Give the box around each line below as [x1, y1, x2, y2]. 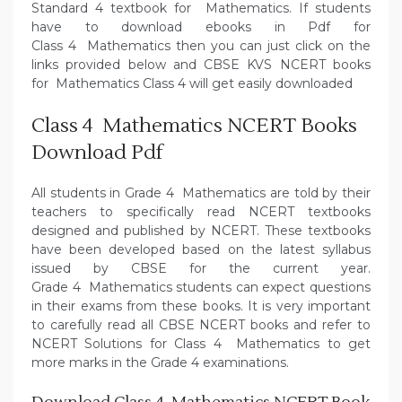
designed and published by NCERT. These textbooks [31, 223, 371, 240]
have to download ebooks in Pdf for [31, 19, 371, 36]
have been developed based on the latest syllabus [31, 241, 371, 258]
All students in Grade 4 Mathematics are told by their [31, 185, 371, 202]
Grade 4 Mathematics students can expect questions [31, 279, 371, 296]
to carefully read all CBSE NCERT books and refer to [31, 317, 371, 334]
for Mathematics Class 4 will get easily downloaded [31, 75, 353, 92]
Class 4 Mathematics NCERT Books [31, 113, 357, 139]
